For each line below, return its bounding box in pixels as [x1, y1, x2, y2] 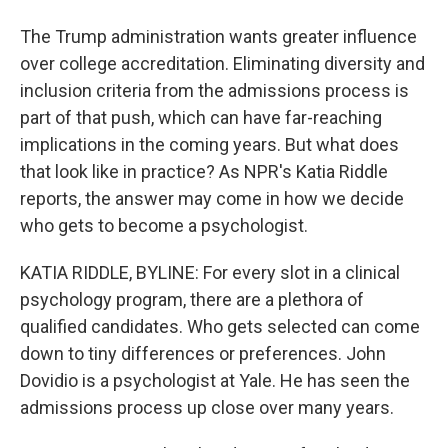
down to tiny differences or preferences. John [20, 343, 386, 364]
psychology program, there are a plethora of [20, 289, 364, 310]
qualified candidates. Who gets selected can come [20, 316, 420, 337]
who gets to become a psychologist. [20, 215, 308, 236]
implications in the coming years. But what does [20, 134, 399, 155]
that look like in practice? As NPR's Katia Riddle [20, 161, 388, 182]
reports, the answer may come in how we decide [20, 188, 404, 209]
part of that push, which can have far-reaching [20, 107, 382, 128]
